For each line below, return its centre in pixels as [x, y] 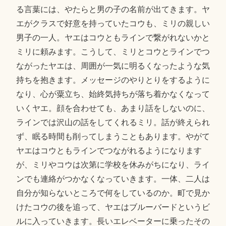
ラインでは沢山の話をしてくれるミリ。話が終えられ [113, 123]
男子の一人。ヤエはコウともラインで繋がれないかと [113, 38]
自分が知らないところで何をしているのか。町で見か [113, 193]
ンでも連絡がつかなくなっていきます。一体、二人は [113, 179]
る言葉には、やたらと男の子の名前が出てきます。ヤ [113, 10]
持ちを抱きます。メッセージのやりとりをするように [113, 80]
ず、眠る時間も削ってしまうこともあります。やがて [113, 137]
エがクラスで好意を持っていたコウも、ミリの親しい [113, 24]
